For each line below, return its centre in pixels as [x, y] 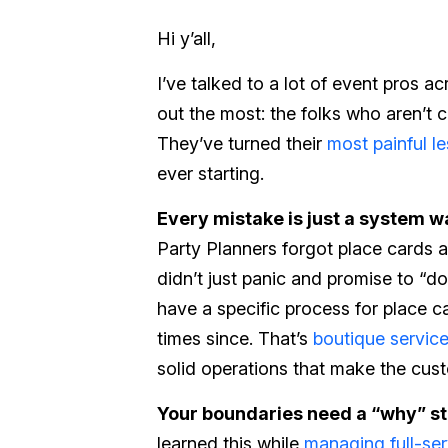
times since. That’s [235, 338]
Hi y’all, [186, 38]
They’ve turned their [242, 143]
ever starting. [210, 173]
